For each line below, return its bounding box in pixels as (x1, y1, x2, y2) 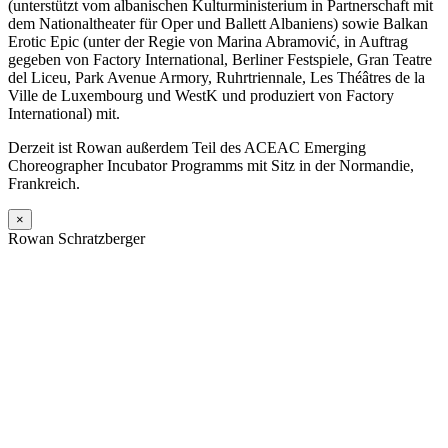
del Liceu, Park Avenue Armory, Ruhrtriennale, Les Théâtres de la (8, 69, 425, 87)
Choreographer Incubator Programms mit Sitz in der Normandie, (8, 157, 414, 175)
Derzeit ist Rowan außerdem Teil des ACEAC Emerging (8, 139, 366, 157)
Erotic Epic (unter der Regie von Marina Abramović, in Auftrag (8, 33, 408, 51)
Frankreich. (8, 175, 80, 193)
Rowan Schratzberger (8, 230, 145, 248)
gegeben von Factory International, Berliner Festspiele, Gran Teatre (8, 51, 432, 69)
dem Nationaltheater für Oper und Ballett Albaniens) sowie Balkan (8, 15, 428, 33)
